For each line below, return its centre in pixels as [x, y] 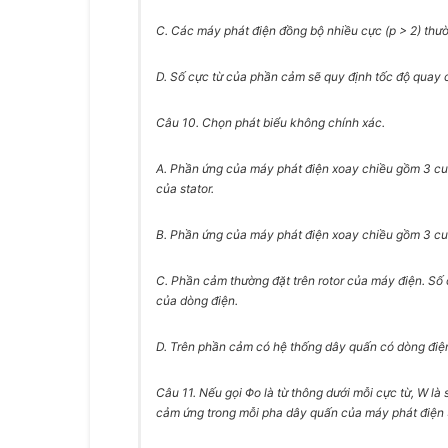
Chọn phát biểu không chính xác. [293, 122]
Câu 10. [179, 122]
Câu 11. [177, 392]
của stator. [185, 188]
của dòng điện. [197, 300]
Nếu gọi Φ [226, 392]
